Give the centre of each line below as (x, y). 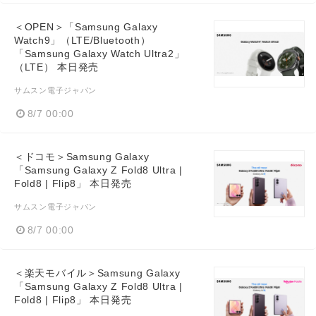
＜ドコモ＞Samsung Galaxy (82, 157)
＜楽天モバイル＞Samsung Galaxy (97, 273)
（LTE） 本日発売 (56, 67)
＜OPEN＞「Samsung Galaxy (86, 27)
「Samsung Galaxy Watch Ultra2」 (99, 54)
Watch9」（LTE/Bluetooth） (83, 41)
